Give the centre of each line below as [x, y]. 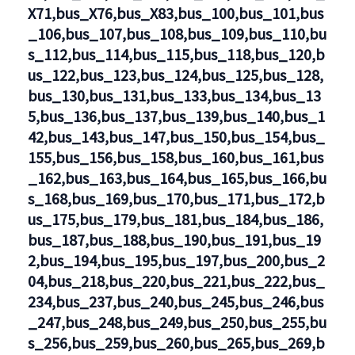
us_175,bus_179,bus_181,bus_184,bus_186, [175, 219]
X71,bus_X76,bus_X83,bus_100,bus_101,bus [175, 13]
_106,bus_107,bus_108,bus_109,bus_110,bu [177, 34]
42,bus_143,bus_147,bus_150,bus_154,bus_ [176, 137]
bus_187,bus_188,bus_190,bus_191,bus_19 [174, 240]
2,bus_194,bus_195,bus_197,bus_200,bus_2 [176, 260]
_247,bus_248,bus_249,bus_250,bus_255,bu [177, 322]
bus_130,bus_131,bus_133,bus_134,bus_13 [174, 95]
